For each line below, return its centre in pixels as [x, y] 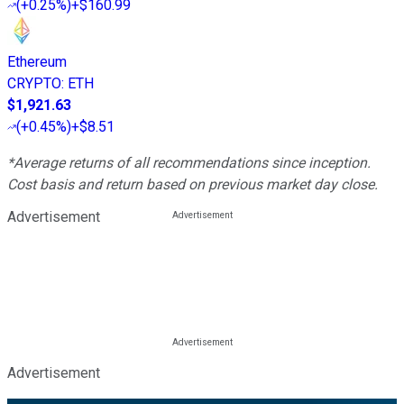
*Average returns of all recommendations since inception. [189, 163]
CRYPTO [34, 84]
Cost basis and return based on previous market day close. [193, 185]
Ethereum [37, 62]
